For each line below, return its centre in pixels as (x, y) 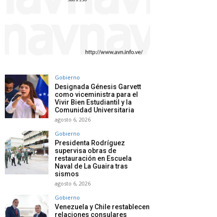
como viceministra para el (96, 94)
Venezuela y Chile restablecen (102, 207)
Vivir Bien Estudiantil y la (93, 102)
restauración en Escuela (93, 158)
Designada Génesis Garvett (98, 86)
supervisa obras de (85, 150)
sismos (67, 174)
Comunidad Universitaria (94, 110)
